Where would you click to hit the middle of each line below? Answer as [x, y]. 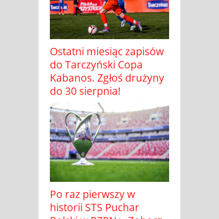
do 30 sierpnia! [85, 91]
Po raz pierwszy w [92, 194]
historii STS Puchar [95, 208]
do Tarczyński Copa [96, 64]
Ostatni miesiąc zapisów [107, 51]
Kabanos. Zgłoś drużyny [107, 77]
